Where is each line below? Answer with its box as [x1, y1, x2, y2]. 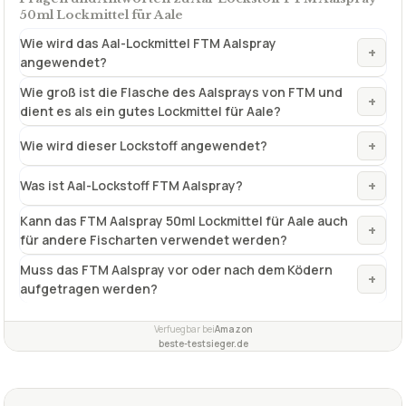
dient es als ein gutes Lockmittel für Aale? [20, 101, 281, 120]
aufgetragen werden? [20, 279, 158, 297]
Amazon [214, 322, 253, 335]
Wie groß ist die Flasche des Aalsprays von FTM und [20, 82, 343, 101]
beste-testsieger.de [158, 336, 248, 350]
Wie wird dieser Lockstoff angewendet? [20, 137, 267, 155]
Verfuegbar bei [153, 322, 215, 335]
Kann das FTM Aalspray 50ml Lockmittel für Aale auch [20, 211, 348, 229]
